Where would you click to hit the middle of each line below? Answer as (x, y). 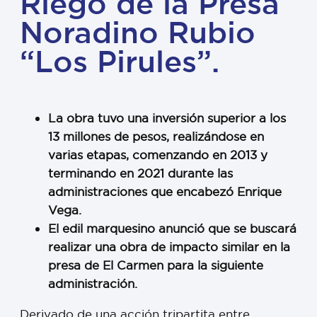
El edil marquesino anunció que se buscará (172, 229)
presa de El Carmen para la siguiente (156, 265)
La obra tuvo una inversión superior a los (167, 118)
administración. (93, 284)
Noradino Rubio (138, 32)
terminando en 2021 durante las (140, 173)
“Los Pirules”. (120, 61)
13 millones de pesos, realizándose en (156, 137)
